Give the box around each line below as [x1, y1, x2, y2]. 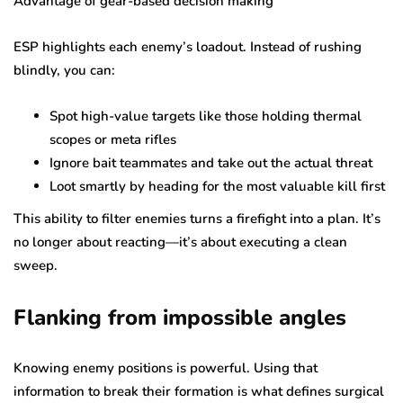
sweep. [13, 255, 58, 274]
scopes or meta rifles [49, 130, 176, 148]
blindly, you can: [13, 60, 115, 79]
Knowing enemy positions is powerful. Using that [13, 358, 318, 377]
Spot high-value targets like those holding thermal [49, 106, 362, 125]
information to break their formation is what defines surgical [13, 381, 384, 400]
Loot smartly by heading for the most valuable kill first [49, 176, 385, 195]
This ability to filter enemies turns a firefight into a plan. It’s [13, 209, 381, 228]
